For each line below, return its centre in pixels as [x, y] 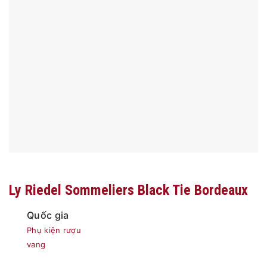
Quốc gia [48, 215]
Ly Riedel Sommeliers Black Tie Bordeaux [128, 190]
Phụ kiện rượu [54, 230]
